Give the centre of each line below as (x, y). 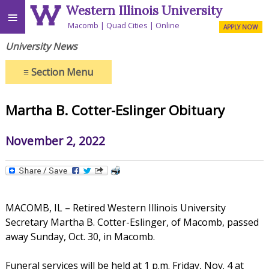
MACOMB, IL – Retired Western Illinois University (115, 207)
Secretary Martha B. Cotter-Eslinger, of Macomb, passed (132, 222)
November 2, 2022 (55, 141)
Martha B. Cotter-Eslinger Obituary (115, 110)
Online (168, 25)
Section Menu (61, 72)
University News (41, 46)
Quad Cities (127, 25)
